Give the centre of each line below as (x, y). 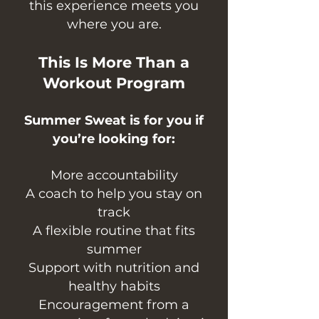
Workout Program (114, 83)
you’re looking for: (114, 139)
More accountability (114, 176)
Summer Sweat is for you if (114, 121)
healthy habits (114, 287)
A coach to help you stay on (114, 194)
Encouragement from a (114, 305)
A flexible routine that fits (114, 231)
